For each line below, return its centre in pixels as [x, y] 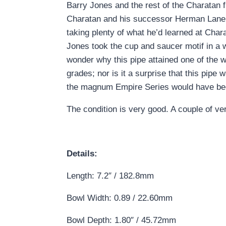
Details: [82, 153]
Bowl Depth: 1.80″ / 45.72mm [121, 220]
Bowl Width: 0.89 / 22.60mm [120, 198]
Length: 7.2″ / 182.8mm [110, 176]
